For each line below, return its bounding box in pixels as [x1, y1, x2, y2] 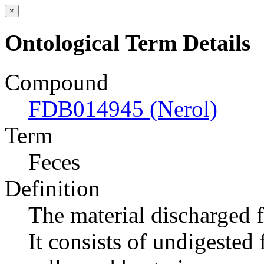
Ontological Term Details [5, 30, 250, 56]
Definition [5, 175, 100, 201]
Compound [5, 69, 108, 95]
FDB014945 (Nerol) [28, 95, 217, 121]
